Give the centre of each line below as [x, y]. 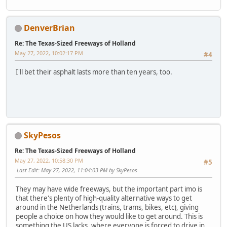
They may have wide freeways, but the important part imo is [109, 189]
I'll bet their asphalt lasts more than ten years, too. [94, 72]
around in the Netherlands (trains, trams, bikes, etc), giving [107, 207]
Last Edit [27, 170]
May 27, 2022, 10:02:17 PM [49, 53]
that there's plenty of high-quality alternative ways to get [104, 198]
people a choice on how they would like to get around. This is [109, 217]
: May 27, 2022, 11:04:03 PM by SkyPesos [88, 170]
